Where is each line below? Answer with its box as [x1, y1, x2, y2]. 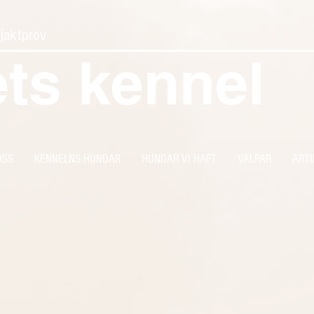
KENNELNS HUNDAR [34, 152, 121, 165]
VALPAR [238, 152, 271, 165]
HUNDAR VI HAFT [142, 152, 217, 165]
